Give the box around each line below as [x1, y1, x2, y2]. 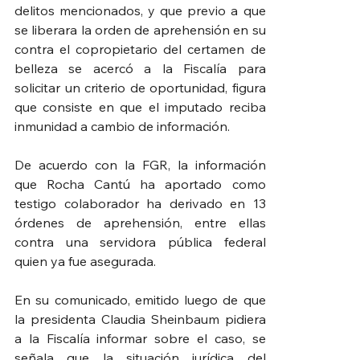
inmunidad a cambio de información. [14, 117, 230, 134]
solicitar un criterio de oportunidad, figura [14, 79, 266, 96]
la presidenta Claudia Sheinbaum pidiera [14, 310, 266, 327]
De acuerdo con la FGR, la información [14, 156, 266, 173]
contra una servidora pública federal [14, 233, 266, 250]
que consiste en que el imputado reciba [14, 98, 266, 115]
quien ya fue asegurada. [14, 252, 156, 269]
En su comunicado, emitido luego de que [14, 291, 266, 308]
